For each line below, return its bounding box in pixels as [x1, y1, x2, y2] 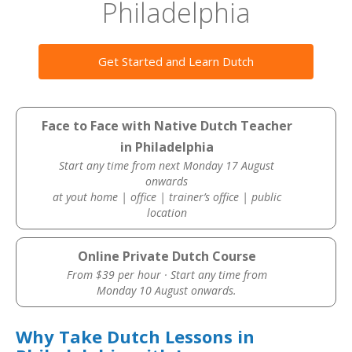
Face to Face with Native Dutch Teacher [41, 117, 292, 134]
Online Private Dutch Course [77, 247, 256, 265]
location [146, 205, 187, 220]
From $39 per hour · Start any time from [66, 267, 267, 282]
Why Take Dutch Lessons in [16, 324, 255, 348]
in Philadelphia [119, 138, 214, 156]
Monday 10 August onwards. [97, 283, 237, 298]
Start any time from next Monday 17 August [59, 158, 275, 173]
